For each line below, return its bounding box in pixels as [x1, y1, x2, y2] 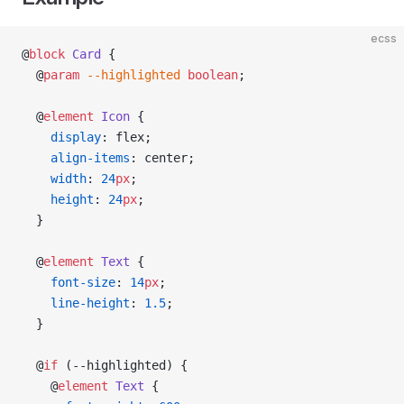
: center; [130, 151, 195, 165]
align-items [22, 151, 130, 165]
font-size [22, 275, 115, 289]
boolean [180, 68, 238, 82]
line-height [22, 296, 130, 310]
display [22, 130, 101, 144]
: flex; [101, 130, 151, 144]
